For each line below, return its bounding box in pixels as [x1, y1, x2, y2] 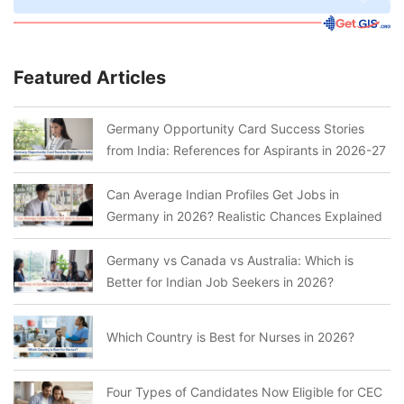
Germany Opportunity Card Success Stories [106, 120, 364, 136]
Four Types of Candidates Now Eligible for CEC [106, 383, 382, 399]
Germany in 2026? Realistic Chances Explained [106, 207, 382, 224]
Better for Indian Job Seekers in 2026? [106, 273, 334, 289]
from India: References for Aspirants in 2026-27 [106, 142, 386, 158]
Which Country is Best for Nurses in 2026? [106, 328, 354, 344]
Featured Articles [14, 66, 166, 88]
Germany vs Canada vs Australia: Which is [106, 252, 353, 268]
